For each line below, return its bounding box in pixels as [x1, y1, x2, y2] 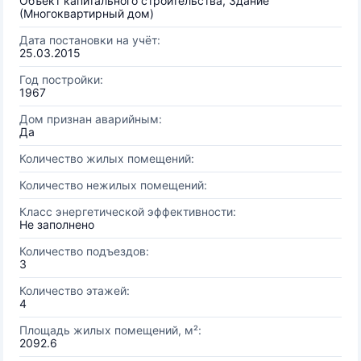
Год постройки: [19, 73, 103, 86]
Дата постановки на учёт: [19, 33, 160, 47]
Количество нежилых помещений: [19, 178, 207, 192]
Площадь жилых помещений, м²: [19, 323, 201, 337]
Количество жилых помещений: [19, 151, 194, 165]
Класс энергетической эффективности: [19, 205, 236, 218]
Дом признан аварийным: [19, 112, 162, 126]
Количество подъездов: [19, 244, 149, 258]
